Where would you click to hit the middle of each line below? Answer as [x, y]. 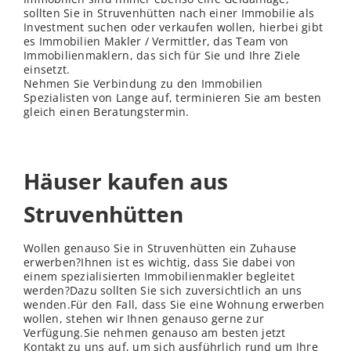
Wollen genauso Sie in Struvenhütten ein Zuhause [160, 248]
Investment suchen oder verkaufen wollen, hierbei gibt [174, 27]
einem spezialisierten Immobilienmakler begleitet [159, 277]
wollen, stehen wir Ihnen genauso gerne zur [144, 319]
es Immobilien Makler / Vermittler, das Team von [156, 42]
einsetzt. [47, 70]
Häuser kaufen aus [126, 181]
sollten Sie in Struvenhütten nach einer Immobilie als [169, 13]
